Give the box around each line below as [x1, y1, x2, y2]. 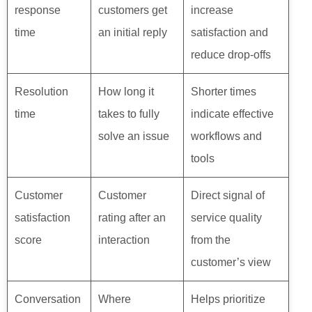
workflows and [191, 130, 262, 143]
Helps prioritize [191, 293, 265, 306]
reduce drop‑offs [191, 49, 271, 61]
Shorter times [191, 86, 256, 98]
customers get [98, 4, 167, 17]
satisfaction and [191, 26, 268, 39]
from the [191, 234, 231, 247]
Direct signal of [191, 189, 265, 202]
